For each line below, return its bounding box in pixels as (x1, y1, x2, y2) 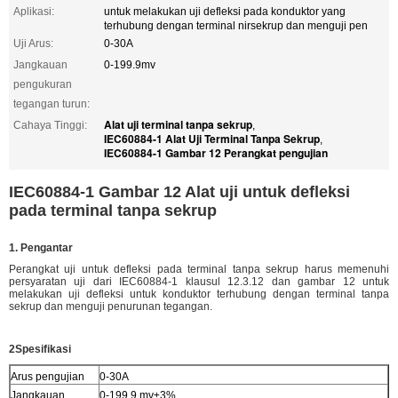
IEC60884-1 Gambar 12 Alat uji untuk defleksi (9, 182, 350, 201)
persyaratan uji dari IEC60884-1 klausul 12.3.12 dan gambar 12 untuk (9, 275, 389, 288)
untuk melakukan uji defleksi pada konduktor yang (104, 4, 346, 18)
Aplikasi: (13, 4, 54, 18)
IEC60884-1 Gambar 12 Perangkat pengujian (104, 144, 328, 161)
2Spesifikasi (9, 342, 71, 355)
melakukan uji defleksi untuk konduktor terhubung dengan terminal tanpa (9, 287, 389, 300)
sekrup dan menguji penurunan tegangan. (9, 299, 212, 313)
